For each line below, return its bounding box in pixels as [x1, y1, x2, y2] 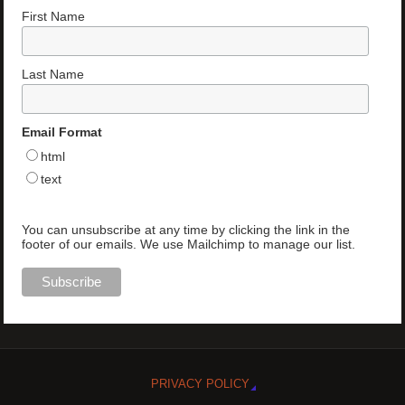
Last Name [22, 67, 85, 82]
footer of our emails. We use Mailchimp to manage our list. [22, 237, 356, 252]
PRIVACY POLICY [150, 376, 250, 391]
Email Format [22, 125, 103, 140]
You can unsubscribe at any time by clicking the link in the [22, 222, 351, 238]
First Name [22, 9, 86, 24]
